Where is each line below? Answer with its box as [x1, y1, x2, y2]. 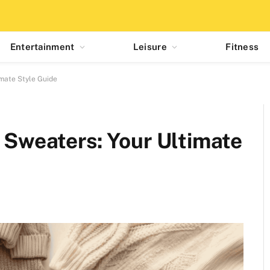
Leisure [133, 42, 167, 52]
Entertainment [10, 42, 75, 52]
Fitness [225, 42, 259, 52]
